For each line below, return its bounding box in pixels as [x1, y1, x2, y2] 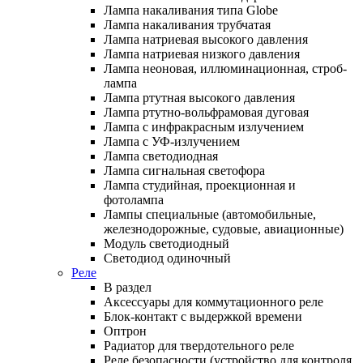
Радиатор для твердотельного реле [104, 338, 294, 352]
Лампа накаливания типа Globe [104, 2, 278, 17]
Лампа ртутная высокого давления [104, 90, 295, 105]
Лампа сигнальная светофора [104, 163, 265, 177]
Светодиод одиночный [104, 250, 231, 265]
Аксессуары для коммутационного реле [104, 294, 323, 309]
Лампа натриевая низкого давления [104, 46, 300, 61]
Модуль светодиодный [104, 236, 229, 250]
